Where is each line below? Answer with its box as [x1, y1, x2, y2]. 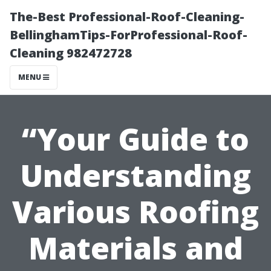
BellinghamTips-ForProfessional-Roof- [10, 27, 247, 43]
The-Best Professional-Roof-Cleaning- [10, 8, 244, 25]
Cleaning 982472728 [10, 45, 132, 61]
